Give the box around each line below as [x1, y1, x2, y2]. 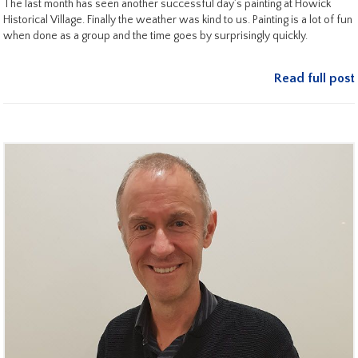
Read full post [274, 70, 355, 86]
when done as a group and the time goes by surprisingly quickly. [3, 29, 308, 42]
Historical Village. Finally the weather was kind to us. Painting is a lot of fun [3, 13, 352, 26]
